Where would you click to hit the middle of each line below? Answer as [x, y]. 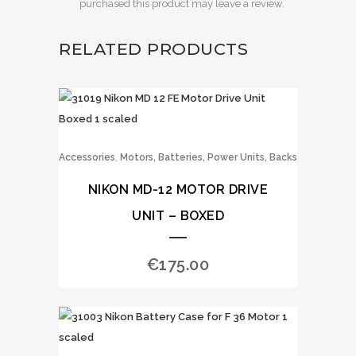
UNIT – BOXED [178, 216]
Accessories [87, 157]
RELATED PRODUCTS [153, 49]
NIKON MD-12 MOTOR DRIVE [178, 190]
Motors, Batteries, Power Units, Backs [209, 157]
